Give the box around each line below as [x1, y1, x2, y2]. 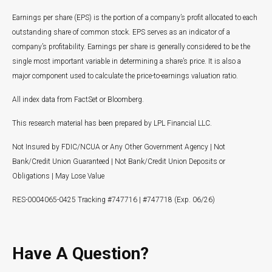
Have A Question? [12, 243, 149, 263]
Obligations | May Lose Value [12, 172, 104, 180]
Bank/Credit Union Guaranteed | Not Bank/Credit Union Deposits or [12, 157, 225, 166]
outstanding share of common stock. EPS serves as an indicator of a [12, 28, 230, 36]
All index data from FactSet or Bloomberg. [12, 95, 144, 104]
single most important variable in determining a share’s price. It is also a [12, 57, 241, 66]
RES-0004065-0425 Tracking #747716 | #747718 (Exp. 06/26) [12, 195, 215, 204]
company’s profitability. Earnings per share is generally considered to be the [12, 42, 250, 51]
